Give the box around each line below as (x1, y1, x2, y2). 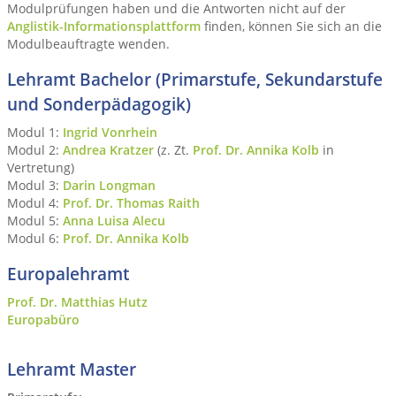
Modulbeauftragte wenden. (7, 34, 170, 52)
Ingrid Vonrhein (63, 123, 157, 141)
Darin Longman (63, 176, 156, 194)
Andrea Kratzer (63, 141, 154, 158)
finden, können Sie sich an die (201, 17, 382, 34)
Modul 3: (7, 176, 63, 194)
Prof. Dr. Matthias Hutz (7, 293, 148, 310)
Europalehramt (7, 262, 129, 285)
